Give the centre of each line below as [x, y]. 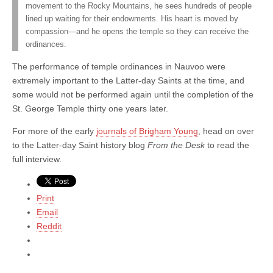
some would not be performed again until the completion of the [133, 94]
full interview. [38, 159]
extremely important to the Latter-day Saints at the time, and [128, 80]
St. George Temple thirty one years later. [91, 108]
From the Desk [176, 145]
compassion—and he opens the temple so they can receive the [137, 31]
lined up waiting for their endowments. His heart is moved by [132, 19]
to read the [227, 145]
